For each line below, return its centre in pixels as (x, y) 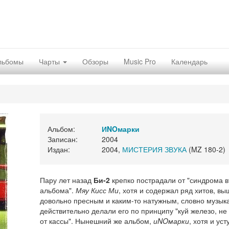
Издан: (59, 149)
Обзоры (95, 61)
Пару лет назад (66, 180)
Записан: (62, 139)
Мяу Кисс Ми (97, 190)
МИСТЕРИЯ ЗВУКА (154, 149)
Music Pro (140, 61)
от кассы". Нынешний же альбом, (96, 221)
